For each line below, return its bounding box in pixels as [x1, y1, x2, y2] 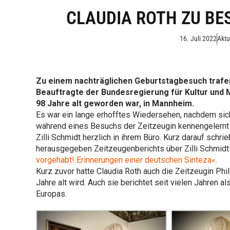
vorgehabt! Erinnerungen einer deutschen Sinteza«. [36, 155, 217, 165]
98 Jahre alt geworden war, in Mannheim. [36, 98, 194, 108]
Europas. [36, 188, 67, 199]
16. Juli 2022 [179, 34, 217, 43]
